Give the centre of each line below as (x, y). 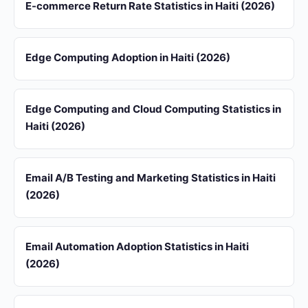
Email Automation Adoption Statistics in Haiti (137, 246)
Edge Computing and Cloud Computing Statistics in (153, 109)
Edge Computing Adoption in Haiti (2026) (128, 57)
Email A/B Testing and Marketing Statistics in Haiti (151, 178)
